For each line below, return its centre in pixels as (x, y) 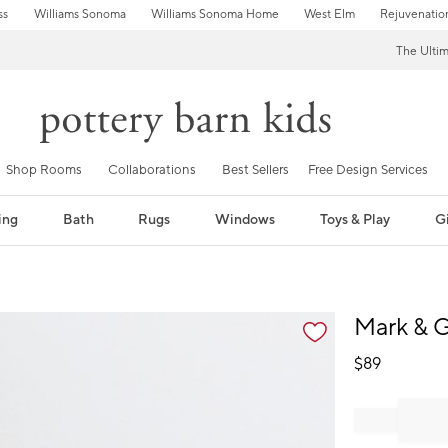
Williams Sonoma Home (214, 14)
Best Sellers (255, 169)
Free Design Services (368, 169)
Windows (245, 219)
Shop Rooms (44, 169)
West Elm (329, 14)
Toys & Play (355, 219)
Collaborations (152, 169)
